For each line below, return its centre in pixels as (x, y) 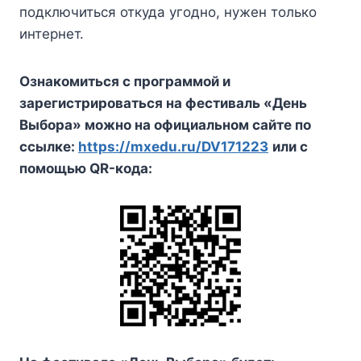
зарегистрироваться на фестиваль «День (163, 104)
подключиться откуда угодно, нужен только (168, 12)
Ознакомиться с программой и (125, 82)
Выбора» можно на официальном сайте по (165, 125)
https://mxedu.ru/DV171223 (173, 147)
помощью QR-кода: (86, 169)
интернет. (52, 34)
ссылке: (49, 147)
